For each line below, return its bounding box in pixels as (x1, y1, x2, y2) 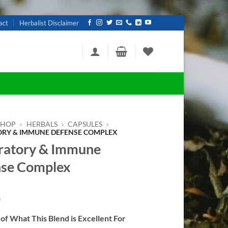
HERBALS (26, 120, 58, 128)
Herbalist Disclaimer (19, 19, 79, 27)
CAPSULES (67, 120, 102, 128)
